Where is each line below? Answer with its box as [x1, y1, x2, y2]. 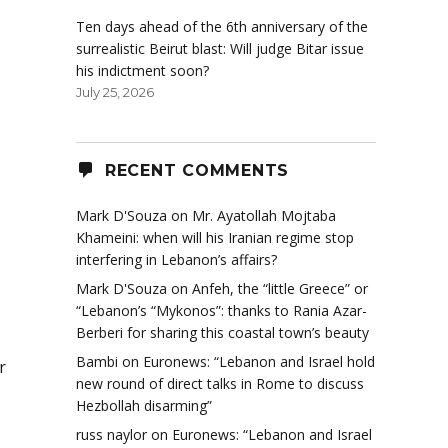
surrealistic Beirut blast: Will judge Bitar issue [76, 39, 364, 59]
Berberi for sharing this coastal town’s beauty [76, 323, 369, 343]
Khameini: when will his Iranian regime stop [76, 228, 354, 248]
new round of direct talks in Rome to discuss [76, 374, 364, 394]
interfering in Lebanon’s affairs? [76, 250, 277, 270]
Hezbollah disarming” [76, 396, 212, 416]
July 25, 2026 [76, 84, 154, 101]
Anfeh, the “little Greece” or [192, 279, 368, 299]
